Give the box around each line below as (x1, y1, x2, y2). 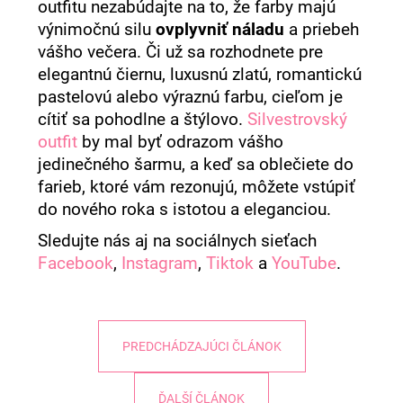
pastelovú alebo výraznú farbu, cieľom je (38, 87, 344, 108)
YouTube (272, 254, 337, 274)
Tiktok (206, 254, 255, 274)
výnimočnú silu (38, 20, 157, 40)
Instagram (121, 254, 199, 274)
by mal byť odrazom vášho (77, 132, 284, 153)
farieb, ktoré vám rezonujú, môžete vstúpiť (38, 177, 356, 198)
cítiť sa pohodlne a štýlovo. (38, 110, 248, 130)
